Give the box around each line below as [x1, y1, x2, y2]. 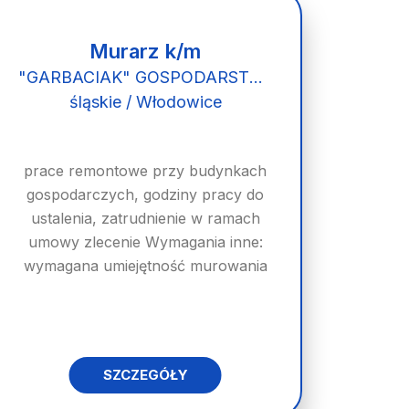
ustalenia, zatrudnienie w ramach [30, 209, 260, 227]
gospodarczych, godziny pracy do [26, 185, 265, 204]
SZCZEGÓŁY [102, 366, 188, 383]
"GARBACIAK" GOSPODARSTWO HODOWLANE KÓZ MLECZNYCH [248, 68, 263, 87]
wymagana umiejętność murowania [23, 257, 267, 275]
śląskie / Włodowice [68, 92, 222, 111]
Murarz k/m [89, 39, 202, 63]
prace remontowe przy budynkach [24, 162, 267, 180]
